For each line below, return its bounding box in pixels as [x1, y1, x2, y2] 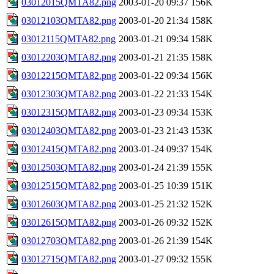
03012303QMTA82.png [21, 88, 116, 99]
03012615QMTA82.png [21, 217, 116, 228]
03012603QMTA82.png [21, 198, 116, 209]
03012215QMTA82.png [21, 70, 116, 81]
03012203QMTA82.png [21, 51, 116, 62]
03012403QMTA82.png [21, 125, 116, 136]
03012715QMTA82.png [21, 253, 116, 264]
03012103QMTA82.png [21, 15, 116, 26]
